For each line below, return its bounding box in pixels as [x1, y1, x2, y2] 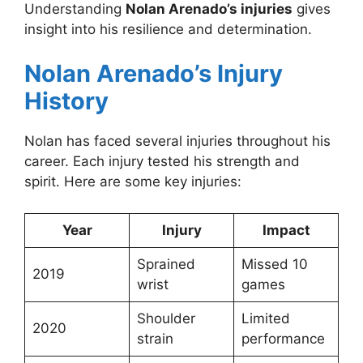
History [24, 87, 109, 116]
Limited [241, 310, 290, 327]
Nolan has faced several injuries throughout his [24, 133, 331, 150]
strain [136, 330, 173, 347]
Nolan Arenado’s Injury [24, 59, 283, 88]
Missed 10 [241, 255, 308, 272]
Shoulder [136, 310, 195, 327]
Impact [262, 221, 310, 238]
